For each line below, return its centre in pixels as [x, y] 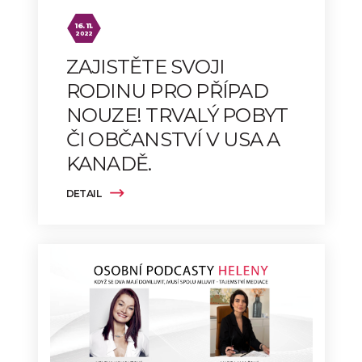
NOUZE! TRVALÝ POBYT [177, 116]
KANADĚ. [109, 164]
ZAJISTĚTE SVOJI [145, 67]
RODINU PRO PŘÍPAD [167, 91]
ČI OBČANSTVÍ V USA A [173, 140]
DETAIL [84, 194]
